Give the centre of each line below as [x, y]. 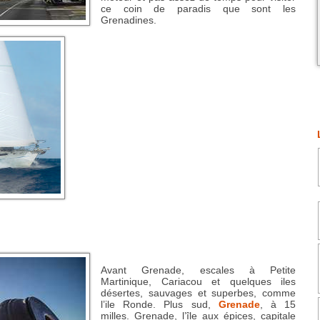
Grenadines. [129, 20]
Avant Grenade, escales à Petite [198, 270]
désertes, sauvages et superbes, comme [198, 293]
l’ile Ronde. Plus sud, [160, 305]
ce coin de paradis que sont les [198, 8]
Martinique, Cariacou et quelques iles [198, 282]
